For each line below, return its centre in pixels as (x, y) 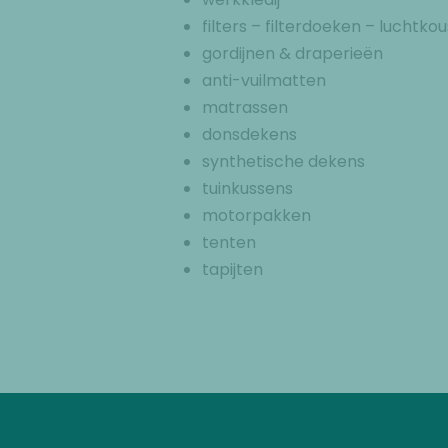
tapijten (232, 269)
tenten (229, 242)
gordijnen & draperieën (292, 53)
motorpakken (256, 215)
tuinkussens (247, 188)
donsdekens (249, 134)
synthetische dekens (283, 161)
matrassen (245, 107)
